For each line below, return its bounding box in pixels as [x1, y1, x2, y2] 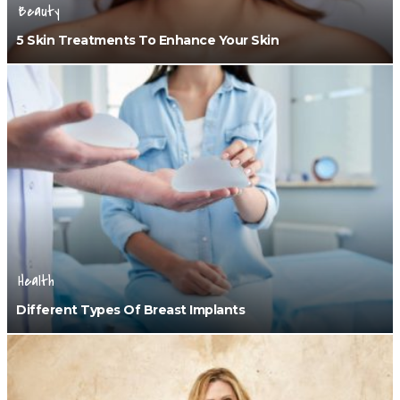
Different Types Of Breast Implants [16, 302, 245, 318]
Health [18, 271, 54, 292]
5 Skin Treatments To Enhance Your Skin [16, 32, 279, 48]
